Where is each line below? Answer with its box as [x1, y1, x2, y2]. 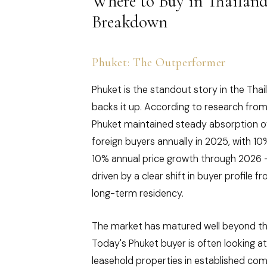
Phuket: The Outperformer [92, 55, 226, 70]
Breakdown [92, 11, 167, 33]
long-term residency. [92, 187, 184, 200]
